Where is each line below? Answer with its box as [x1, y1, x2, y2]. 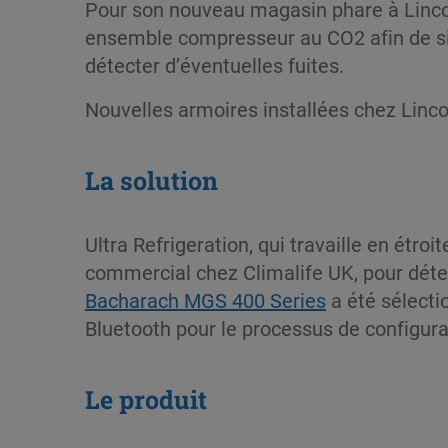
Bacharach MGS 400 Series [85, 286, 326, 313]
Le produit [85, 382, 207, 416]
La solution [85, 163, 218, 197]
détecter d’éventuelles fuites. [85, 51, 344, 78]
